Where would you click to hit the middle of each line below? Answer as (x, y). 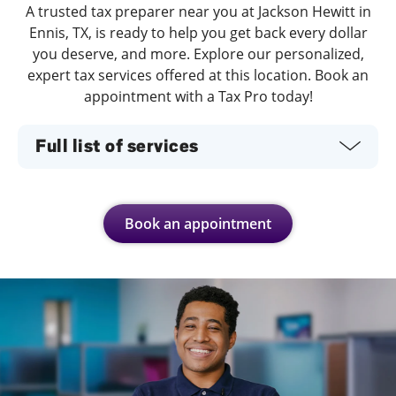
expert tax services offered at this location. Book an (198, 75)
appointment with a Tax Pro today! (198, 96)
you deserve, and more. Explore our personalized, (198, 53)
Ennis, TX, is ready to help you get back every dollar (198, 32)
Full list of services (117, 146)
